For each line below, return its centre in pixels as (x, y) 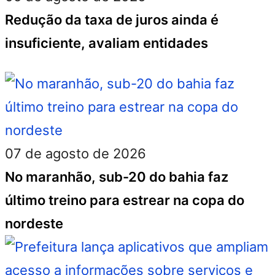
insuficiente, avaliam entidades (107, 43)
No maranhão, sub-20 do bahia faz (117, 177)
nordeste (34, 223)
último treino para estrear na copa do (125, 200)
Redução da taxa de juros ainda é (112, 20)
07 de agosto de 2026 (76, 153)
